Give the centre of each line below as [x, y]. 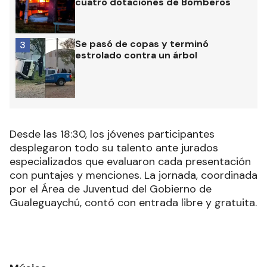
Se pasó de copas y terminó [142, 44]
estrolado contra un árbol [136, 55]
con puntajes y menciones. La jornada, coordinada [133, 176]
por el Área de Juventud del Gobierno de [111, 189]
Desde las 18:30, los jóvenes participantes [112, 134]
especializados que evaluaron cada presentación [130, 162]
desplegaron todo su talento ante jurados [114, 148]
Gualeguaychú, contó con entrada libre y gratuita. [133, 203]
